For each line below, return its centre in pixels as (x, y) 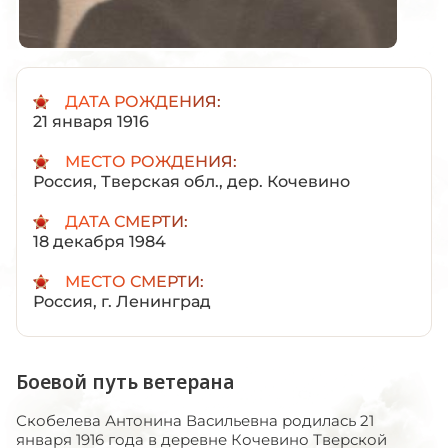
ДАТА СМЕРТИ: (126, 221)
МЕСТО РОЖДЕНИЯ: (151, 161)
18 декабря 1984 (99, 241)
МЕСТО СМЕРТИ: (134, 281)
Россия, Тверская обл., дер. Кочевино (191, 181)
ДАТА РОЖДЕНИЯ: (143, 101)
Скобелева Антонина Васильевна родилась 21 (195, 420)
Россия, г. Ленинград (122, 301)
